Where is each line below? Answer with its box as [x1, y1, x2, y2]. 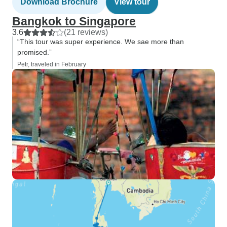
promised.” [17, 48, 52, 56]
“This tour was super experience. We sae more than [17, 37, 184, 46]
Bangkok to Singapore [12, 15, 136, 28]
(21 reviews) [64, 28, 108, 36]
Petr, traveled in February [17, 61, 86, 68]
